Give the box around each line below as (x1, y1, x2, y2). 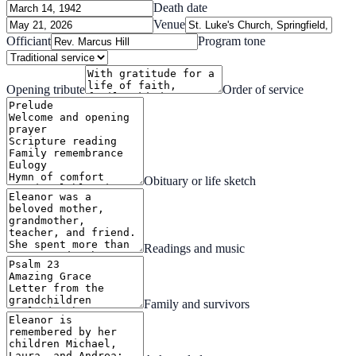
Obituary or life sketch (144, 173, 256, 188)
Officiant (6, 33, 51, 48)
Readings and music (144, 241, 245, 255)
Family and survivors (144, 296, 250, 311)
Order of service (222, 82, 304, 96)
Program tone (198, 33, 265, 48)
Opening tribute (6, 82, 85, 96)
